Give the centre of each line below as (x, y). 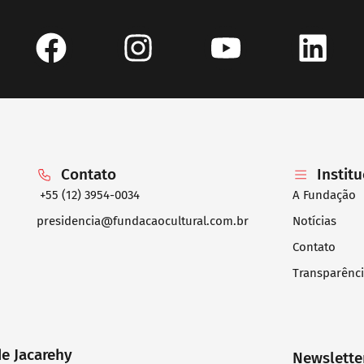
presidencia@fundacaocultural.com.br (143, 221)
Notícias (314, 221)
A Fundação (324, 195)
